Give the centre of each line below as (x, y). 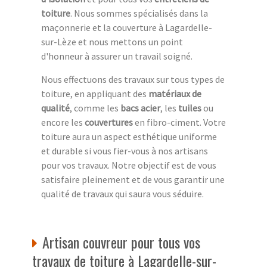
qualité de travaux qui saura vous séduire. (122, 193)
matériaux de (175, 93)
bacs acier (140, 108)
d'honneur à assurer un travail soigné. (117, 56)
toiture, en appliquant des (95, 93)
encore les (63, 122)
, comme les (95, 108)
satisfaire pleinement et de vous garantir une (133, 179)
